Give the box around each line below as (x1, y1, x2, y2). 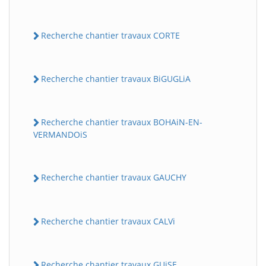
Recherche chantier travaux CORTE (41, 29, 180, 41)
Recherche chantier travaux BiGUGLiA (41, 72, 191, 84)
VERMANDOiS (33, 129, 87, 141)
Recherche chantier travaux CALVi (41, 215, 175, 227)
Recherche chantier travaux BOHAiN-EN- (41, 116, 202, 128)
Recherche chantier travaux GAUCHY (41, 172, 186, 183)
